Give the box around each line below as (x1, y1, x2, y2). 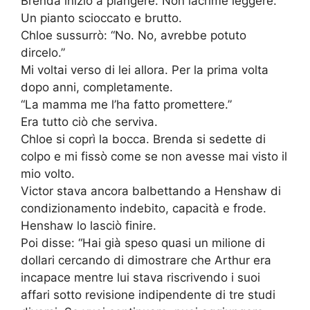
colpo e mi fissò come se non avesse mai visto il (21, 149, 287, 164)
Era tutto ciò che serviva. (21, 115, 158, 129)
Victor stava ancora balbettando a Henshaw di (21, 184, 281, 199)
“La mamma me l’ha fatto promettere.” (21, 98, 232, 112)
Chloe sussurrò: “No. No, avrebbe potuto (21, 28, 246, 43)
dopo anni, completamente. (21, 80, 173, 95)
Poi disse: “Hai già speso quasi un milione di (21, 236, 265, 250)
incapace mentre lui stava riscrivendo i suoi (21, 271, 260, 285)
